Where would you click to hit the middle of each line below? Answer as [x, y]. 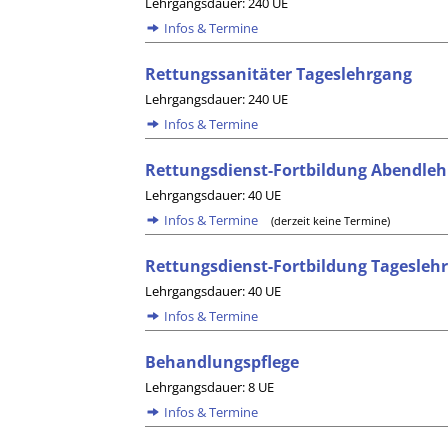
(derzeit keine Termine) [331, 220]
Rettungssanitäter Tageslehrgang [279, 74]
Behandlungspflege [222, 362]
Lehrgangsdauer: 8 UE [210, 387]
